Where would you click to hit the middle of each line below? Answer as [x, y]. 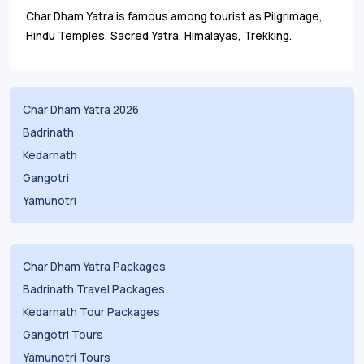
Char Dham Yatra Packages [94, 266]
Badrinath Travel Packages [94, 289]
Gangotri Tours [63, 334]
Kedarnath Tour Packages [91, 312]
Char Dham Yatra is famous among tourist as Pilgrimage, [174, 16]
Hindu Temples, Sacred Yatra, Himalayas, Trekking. [159, 35]
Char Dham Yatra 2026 [81, 109]
